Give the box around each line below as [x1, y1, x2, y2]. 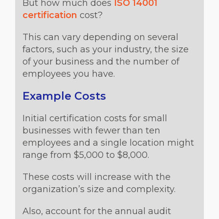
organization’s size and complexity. [22, 184, 175, 195]
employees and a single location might [22, 137, 194, 148]
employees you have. [22, 68, 115, 79]
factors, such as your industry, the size [22, 44, 189, 55]
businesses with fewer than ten [22, 125, 160, 136]
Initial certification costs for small [22, 113, 167, 124]
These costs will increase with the [22, 172, 171, 182]
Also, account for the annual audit [22, 206, 171, 217]
